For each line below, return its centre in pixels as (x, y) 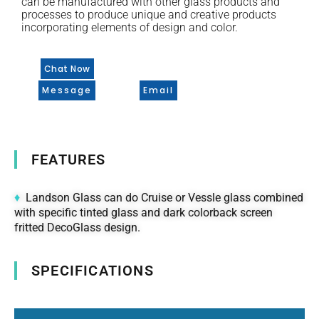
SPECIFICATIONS (93, 270)
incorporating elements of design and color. (130, 27)
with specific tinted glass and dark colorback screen (143, 213)
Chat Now (67, 69)
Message (67, 90)
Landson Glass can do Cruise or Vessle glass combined (164, 198)
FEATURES (69, 160)
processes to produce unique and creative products (149, 15)
